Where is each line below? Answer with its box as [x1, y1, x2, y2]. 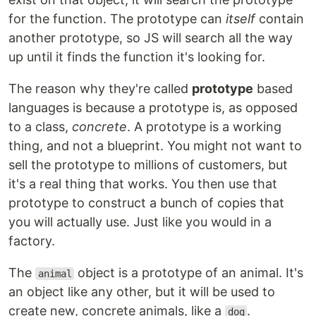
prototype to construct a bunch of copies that [8, 195, 284, 210]
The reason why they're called [8, 81, 192, 96]
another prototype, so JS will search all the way [8, 30, 293, 45]
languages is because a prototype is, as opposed [8, 100, 298, 115]
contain [255, 11, 304, 26]
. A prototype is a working [127, 119, 281, 134]
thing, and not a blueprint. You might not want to [8, 138, 302, 153]
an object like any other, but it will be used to [8, 284, 275, 299]
